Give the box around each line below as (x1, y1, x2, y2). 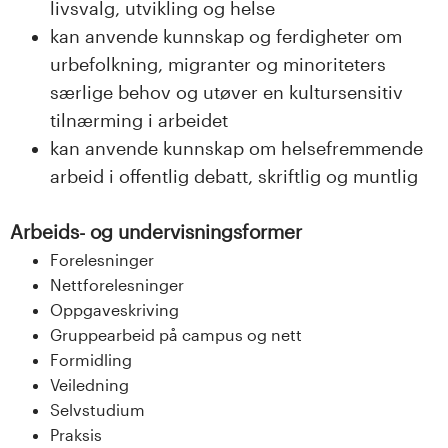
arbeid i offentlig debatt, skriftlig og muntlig (50, 166, 418, 187)
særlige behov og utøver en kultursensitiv (50, 82, 403, 103)
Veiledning (50, 374, 129, 394)
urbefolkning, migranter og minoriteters (50, 54, 386, 75)
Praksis (50, 424, 102, 444)
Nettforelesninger (50, 274, 184, 294)
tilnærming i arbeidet (50, 110, 228, 131)
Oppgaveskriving (50, 299, 179, 319)
